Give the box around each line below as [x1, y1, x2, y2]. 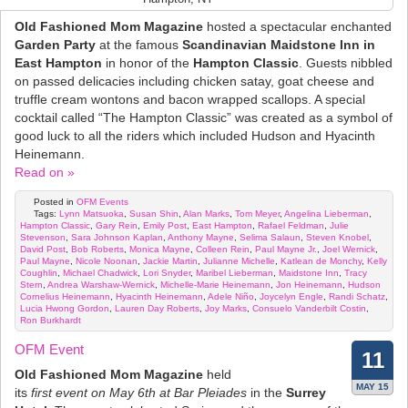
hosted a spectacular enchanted [203, 19, 392, 35]
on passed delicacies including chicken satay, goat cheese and [15, 74, 374, 89]
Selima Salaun [240, 232, 301, 243]
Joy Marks [205, 303, 247, 314]
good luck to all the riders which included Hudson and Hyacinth [15, 128, 375, 144]
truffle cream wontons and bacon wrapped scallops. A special [15, 92, 365, 107]
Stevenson [20, 232, 66, 243]
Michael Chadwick [63, 268, 138, 279]
